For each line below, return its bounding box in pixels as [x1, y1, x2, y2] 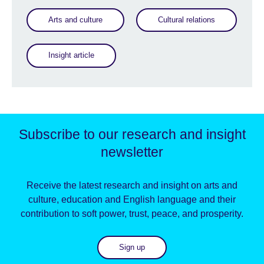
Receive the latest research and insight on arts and [27, 180, 237, 190]
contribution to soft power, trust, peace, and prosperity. [21, 208, 243, 219]
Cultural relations [158, 15, 215, 25]
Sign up [119, 242, 145, 252]
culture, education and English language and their [28, 194, 236, 204]
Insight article [48, 51, 94, 60]
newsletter [101, 144, 163, 160]
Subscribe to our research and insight [18, 126, 246, 142]
